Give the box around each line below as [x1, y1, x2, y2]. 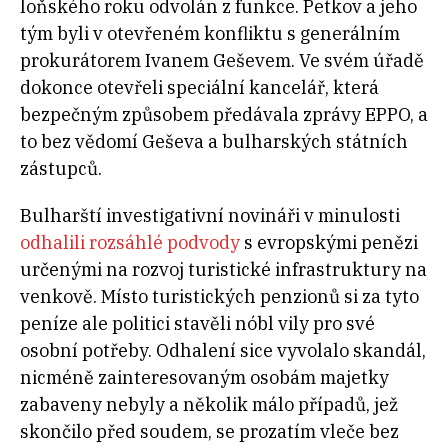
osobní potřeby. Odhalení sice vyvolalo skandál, [20, 338, 426, 362]
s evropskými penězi [240, 230, 418, 254]
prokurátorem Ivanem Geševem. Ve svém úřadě [20, 48, 424, 72]
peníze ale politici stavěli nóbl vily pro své [20, 311, 375, 335]
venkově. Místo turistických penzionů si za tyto [20, 284, 419, 308]
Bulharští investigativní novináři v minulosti [20, 203, 400, 227]
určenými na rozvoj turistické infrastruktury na [20, 257, 427, 281]
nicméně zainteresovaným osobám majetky [20, 365, 389, 389]
